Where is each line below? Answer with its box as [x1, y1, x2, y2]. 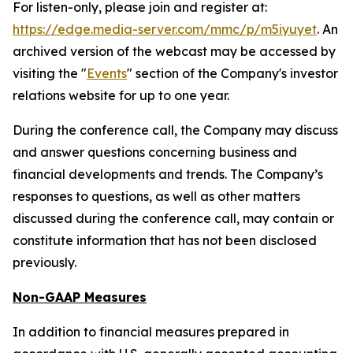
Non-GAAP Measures [13, 289, 147, 306]
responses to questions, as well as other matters [13, 188, 300, 205]
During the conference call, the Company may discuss [13, 122, 338, 139]
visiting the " [13, 65, 87, 82]
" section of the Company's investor [127, 65, 338, 82]
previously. [13, 255, 76, 271]
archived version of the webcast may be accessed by [13, 43, 336, 60]
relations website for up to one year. [13, 87, 229, 104]
